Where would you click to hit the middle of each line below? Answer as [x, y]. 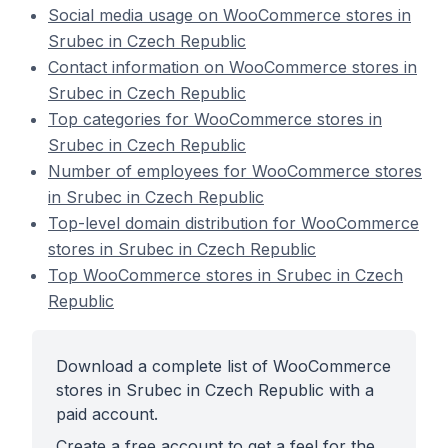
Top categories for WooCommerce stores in [215, 119]
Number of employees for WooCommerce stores [235, 171]
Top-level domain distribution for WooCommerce [233, 223]
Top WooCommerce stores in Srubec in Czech [225, 275]
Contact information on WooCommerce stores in [232, 67]
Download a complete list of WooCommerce [223, 366]
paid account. [107, 414]
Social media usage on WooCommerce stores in [229, 15]
